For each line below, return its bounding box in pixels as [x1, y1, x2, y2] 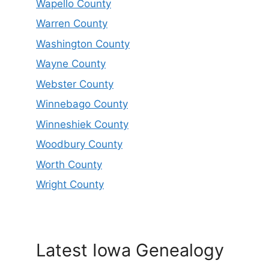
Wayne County [36, 58, 106, 70]
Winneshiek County [36, 118, 128, 130]
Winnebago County [36, 98, 128, 110]
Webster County [36, 77, 113, 90]
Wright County [36, 178, 104, 191]
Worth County [36, 158, 102, 171]
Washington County [36, 37, 130, 50]
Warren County [36, 17, 107, 30]
